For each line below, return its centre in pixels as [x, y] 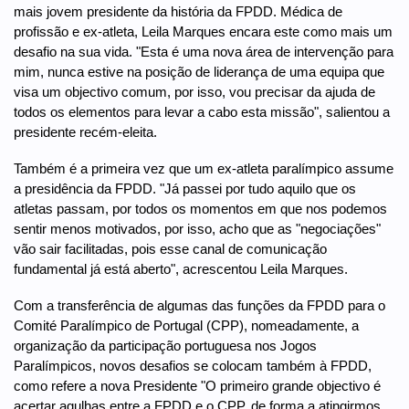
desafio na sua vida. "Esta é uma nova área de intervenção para [204, 51]
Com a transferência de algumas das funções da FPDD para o [199, 305]
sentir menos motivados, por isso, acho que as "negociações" [197, 228]
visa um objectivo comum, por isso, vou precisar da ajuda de [194, 91]
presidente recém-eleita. [85, 131]
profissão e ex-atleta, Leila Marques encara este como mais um [203, 31]
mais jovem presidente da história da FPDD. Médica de [178, 11]
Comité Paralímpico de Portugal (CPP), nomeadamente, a [186, 325]
